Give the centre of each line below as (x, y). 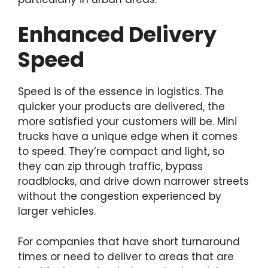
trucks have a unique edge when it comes (128, 137)
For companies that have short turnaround (129, 241)
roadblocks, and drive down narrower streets (133, 182)
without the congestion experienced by (120, 197)
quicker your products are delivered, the (121, 107)
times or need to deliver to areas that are (126, 256)
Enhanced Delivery (117, 35)
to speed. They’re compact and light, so (121, 152)
